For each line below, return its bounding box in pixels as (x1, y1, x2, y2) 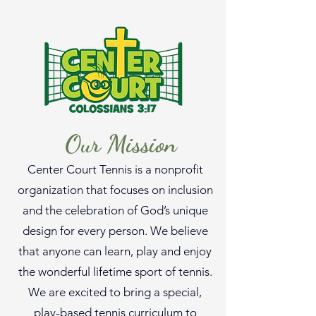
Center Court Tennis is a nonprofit (27, 162, 203, 176)
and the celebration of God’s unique (22, 203, 208, 217)
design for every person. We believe (22, 224, 208, 238)
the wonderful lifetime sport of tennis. (18, 265, 212, 279)
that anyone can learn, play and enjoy (18, 244, 212, 258)
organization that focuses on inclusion (17, 183, 213, 197)
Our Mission (65, 129, 177, 159)
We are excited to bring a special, (28, 285, 202, 299)
